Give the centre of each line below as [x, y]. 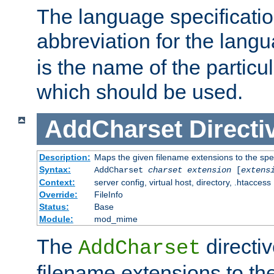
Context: [57, 183]
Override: [58, 195]
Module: [56, 219]
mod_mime [116, 219]
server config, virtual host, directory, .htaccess [182, 183]
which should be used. [140, 91]
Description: [65, 157]
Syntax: [55, 170]
